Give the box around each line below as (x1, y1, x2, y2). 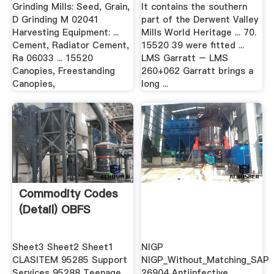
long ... (141, 78, 169, 91)
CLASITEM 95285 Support (12, 253, 127, 266)
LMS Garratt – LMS (141, 52, 229, 65)
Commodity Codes (18, 186, 118, 202)
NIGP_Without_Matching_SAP (141, 253, 270, 266)
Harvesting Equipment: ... (12, 26, 119, 39)
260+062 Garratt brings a (141, 65, 254, 78)
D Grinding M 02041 (12, 13, 99, 26)
